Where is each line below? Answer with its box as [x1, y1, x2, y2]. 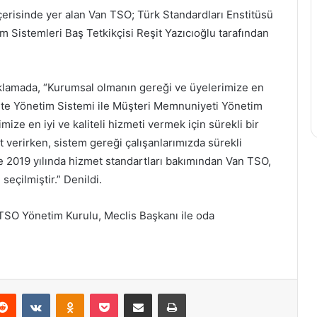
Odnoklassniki [83, 287, 144, 299]
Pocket [117, 287, 148, 299]
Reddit [16, 287, 44, 299]
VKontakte [50, 287, 95, 299]
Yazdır [185, 287, 212, 299]
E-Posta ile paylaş [151, 287, 179, 299]
